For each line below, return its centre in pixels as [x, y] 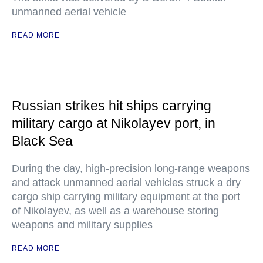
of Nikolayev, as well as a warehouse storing [115, 211]
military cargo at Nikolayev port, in [114, 123]
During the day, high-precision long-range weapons [131, 168]
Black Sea [42, 141]
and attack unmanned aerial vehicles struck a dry [126, 183]
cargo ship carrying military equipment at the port [126, 197]
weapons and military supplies [82, 225]
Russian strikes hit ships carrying [112, 106]
